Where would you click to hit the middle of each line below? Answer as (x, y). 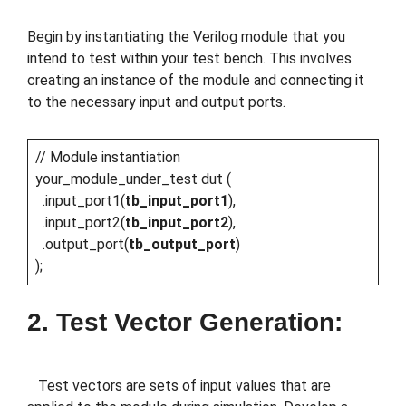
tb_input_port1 (177, 201)
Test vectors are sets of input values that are (179, 386)
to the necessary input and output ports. (156, 101)
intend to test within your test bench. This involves (189, 58)
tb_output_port (182, 245)
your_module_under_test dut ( (133, 179)
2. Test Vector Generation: (185, 323)
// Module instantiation (108, 158)
